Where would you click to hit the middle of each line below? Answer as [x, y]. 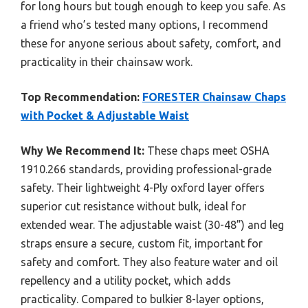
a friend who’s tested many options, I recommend [144, 24]
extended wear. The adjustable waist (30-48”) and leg [152, 224]
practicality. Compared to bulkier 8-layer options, [142, 299]
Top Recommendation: [80, 97]
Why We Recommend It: [82, 150]
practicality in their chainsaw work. [107, 62]
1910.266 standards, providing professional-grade [146, 169]
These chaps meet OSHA [207, 150]
